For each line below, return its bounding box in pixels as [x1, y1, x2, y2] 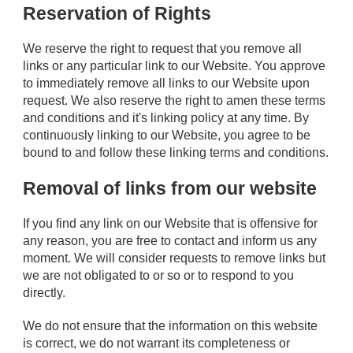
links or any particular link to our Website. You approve [23, 59, 326, 73]
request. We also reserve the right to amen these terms [23, 94, 326, 108]
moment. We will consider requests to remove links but [23, 251, 326, 265]
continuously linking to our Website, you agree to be [23, 128, 311, 143]
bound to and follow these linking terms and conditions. [23, 146, 329, 160]
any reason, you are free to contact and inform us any [23, 233, 318, 247]
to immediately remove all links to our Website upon [23, 76, 310, 91]
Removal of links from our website [23, 178, 318, 199]
